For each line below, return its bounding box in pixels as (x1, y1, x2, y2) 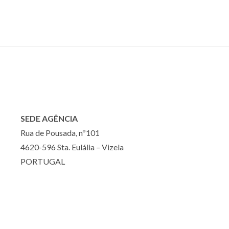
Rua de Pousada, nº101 (20, 128, 100, 138)
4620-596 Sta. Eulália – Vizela (20, 142, 124, 152)
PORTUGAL (20, 156, 65, 166)
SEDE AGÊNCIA (20, 113, 78, 123)
